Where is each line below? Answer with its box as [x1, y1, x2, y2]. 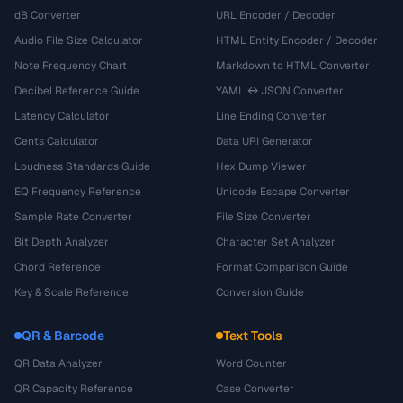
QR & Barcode [22, 327, 104, 344]
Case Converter [216, 381, 294, 396]
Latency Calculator [14, 109, 110, 123]
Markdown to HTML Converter [216, 58, 370, 73]
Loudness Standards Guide [14, 159, 150, 174]
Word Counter [216, 356, 287, 371]
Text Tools [223, 327, 282, 344]
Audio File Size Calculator [14, 33, 143, 48]
